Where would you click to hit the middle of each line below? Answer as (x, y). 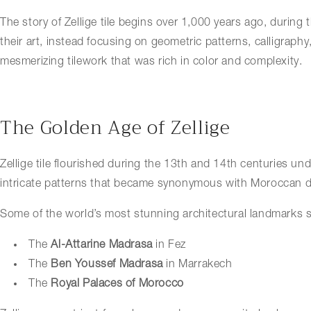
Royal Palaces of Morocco (117, 284)
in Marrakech (197, 265)
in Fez (169, 245)
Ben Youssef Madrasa (107, 265)
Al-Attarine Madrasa (102, 245)
